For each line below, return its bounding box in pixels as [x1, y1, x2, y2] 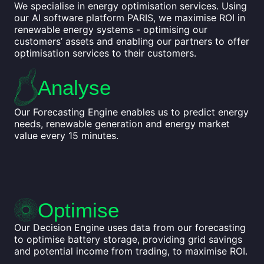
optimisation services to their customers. [14, 47, 196, 60]
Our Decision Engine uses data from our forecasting [14, 222, 246, 234]
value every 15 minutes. [14, 130, 118, 142]
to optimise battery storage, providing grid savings [14, 233, 242, 246]
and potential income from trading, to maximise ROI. [14, 245, 247, 258]
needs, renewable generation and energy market [14, 118, 230, 130]
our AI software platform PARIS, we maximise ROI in [14, 12, 245, 24]
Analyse [38, 75, 111, 99]
